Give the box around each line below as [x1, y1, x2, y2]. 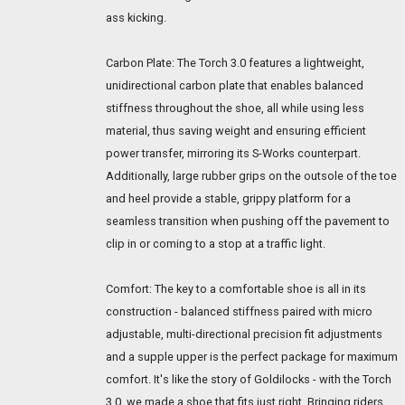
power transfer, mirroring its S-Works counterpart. [106, 146, 361, 160]
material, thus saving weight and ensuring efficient [106, 123, 366, 137]
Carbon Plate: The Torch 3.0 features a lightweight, [106, 55, 364, 70]
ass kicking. [106, 10, 166, 24]
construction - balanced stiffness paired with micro [106, 304, 372, 318]
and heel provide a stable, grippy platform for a [106, 191, 351, 205]
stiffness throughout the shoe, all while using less [106, 100, 364, 115]
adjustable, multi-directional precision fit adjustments [106, 326, 382, 341]
